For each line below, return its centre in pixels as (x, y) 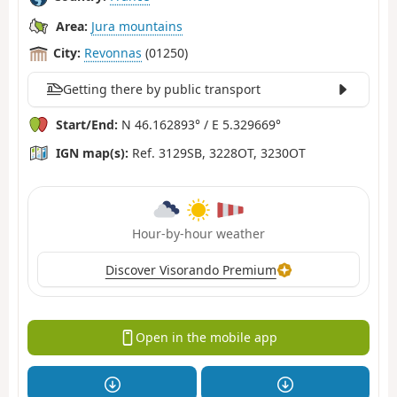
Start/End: (87, 124)
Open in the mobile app (206, 338)
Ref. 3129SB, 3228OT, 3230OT (217, 152)
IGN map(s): (92, 152)
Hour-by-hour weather (198, 234)
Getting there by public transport (161, 90)
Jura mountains (137, 26)
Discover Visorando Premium (191, 269)
